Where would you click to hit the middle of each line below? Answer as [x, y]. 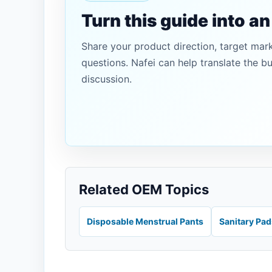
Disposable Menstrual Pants [145, 221]
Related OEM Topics [144, 189]
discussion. [107, 79]
